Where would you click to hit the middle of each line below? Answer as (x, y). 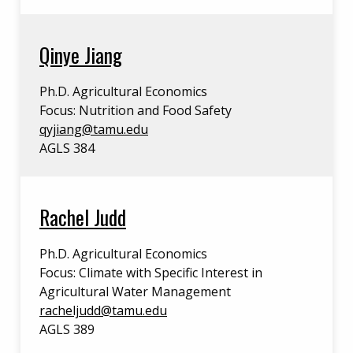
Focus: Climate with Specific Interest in (151, 273)
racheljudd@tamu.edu (103, 310)
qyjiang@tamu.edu (94, 129)
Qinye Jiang (81, 54)
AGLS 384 (67, 148)
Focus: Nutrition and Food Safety (136, 110)
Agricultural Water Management (135, 292)
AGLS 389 (67, 329)
